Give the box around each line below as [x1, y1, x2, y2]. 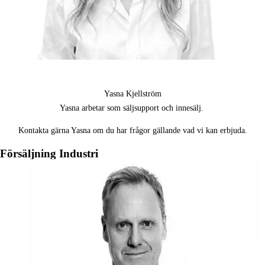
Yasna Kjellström [104, 89, 161, 99]
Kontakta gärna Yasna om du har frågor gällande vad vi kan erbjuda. [18, 126, 247, 135]
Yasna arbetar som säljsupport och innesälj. [59, 104, 206, 113]
